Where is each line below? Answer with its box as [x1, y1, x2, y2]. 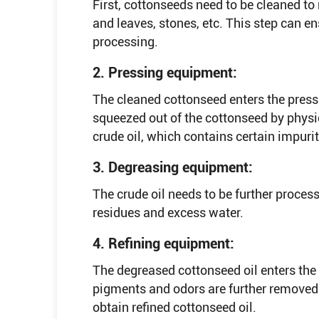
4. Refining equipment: [93, 235, 234, 253]
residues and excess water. [93, 205, 244, 221]
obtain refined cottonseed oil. [93, 300, 256, 315]
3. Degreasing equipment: [93, 159, 256, 177]
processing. [93, 34, 158, 50]
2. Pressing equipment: [93, 64, 241, 82]
